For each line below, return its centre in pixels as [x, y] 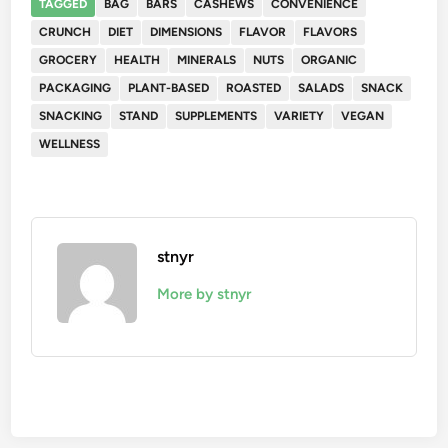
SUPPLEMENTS [216, 115]
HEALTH [137, 59]
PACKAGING [75, 87]
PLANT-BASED [169, 87]
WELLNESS [70, 143]
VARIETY [299, 115]
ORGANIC [329, 59]
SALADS [321, 87]
